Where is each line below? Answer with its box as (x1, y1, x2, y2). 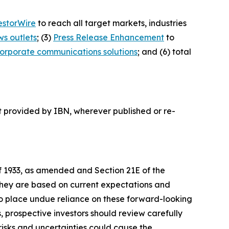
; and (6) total (138, 47, 191, 57)
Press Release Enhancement (53, 32, 164, 42)
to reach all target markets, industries (36, 18, 187, 28)
